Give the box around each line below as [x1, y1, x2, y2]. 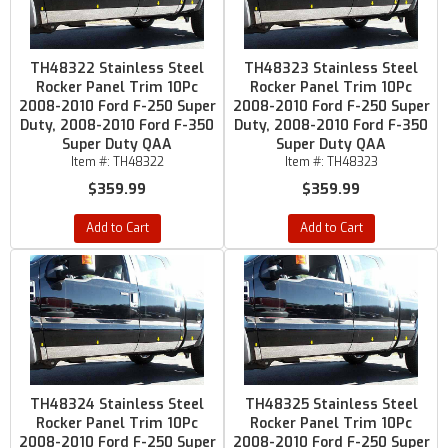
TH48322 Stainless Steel [30, 59, 204, 78]
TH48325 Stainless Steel [244, 395, 418, 414]
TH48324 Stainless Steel [30, 395, 204, 414]
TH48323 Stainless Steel [244, 59, 418, 78]
